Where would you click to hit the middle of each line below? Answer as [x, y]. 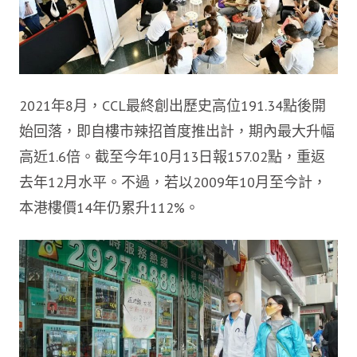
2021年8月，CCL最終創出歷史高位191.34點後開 [173, 105]
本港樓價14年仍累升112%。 [109, 207]
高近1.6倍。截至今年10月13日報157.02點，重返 [172, 156]
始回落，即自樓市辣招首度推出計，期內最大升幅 [177, 131]
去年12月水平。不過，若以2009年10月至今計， [173, 182]
